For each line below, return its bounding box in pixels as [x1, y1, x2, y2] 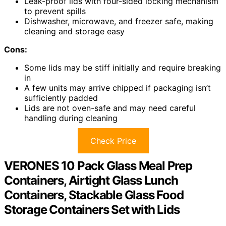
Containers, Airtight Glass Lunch [4, 173, 178, 188]
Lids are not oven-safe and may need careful [24, 102, 196, 113]
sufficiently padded [24, 92, 98, 103]
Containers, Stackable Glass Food [4, 187, 184, 202]
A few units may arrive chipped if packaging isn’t [24, 82, 211, 93]
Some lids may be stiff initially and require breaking [24, 62, 221, 73]
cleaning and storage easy [24, 26, 125, 36]
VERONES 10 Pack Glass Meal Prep [4, 158, 192, 173]
